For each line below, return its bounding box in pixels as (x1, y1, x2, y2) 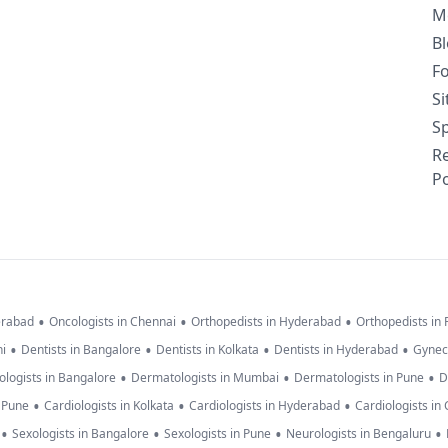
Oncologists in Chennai (49, 313, 176, 331)
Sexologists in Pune (164, 425, 271, 443)
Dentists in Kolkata (156, 341, 259, 359)
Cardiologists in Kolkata (44, 397, 174, 415)
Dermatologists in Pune (294, 369, 424, 387)
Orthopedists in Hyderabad (191, 313, 341, 331)
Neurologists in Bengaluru (286, 425, 431, 443)
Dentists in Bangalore (21, 341, 141, 359)
